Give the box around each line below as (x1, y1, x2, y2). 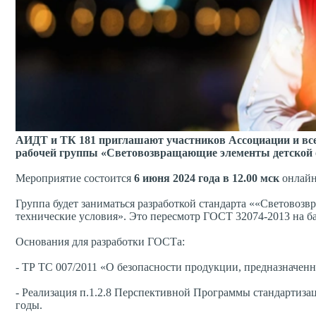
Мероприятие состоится (16, 172, 134, 185)
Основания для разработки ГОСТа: (16, 236, 185, 248)
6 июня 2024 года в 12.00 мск (134, 172, 282, 185)
